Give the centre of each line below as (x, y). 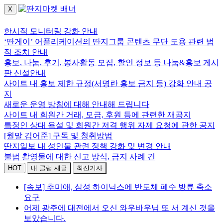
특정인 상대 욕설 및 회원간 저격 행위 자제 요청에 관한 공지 (110, 125)
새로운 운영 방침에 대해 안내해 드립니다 (77, 104)
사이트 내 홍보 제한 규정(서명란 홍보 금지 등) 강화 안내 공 (108, 83)
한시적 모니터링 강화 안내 (51, 31)
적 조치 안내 (26, 52)
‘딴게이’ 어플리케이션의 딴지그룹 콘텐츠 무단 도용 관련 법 (109, 42)
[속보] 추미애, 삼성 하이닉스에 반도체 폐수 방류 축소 (118, 187)
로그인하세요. (32, 20)
